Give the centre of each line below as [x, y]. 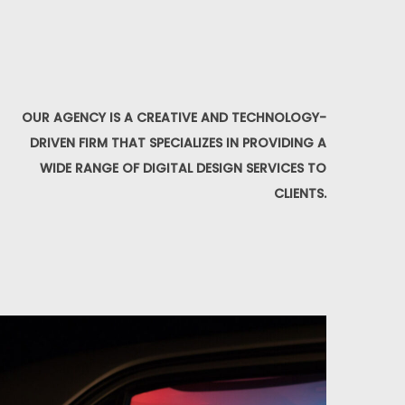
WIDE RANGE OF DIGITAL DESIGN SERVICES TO [183, 168]
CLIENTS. [300, 193]
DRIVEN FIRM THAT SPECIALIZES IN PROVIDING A [178, 143]
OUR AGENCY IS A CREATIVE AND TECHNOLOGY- [174, 118]
